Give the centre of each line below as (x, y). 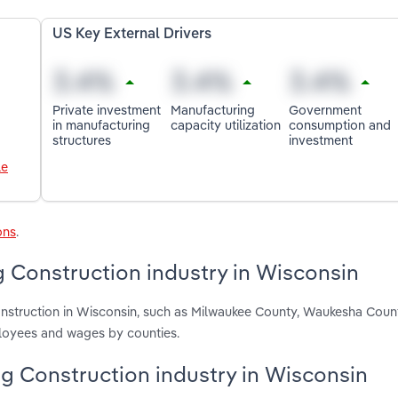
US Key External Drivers (132, 35)
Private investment (107, 109)
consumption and (339, 124)
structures (82, 139)
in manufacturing (102, 124)
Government (325, 109)
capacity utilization (226, 124)
